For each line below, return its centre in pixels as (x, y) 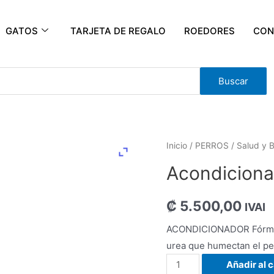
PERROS (212, 146)
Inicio (177, 146)
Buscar (234, 81)
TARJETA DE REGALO (118, 31)
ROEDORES (209, 31)
